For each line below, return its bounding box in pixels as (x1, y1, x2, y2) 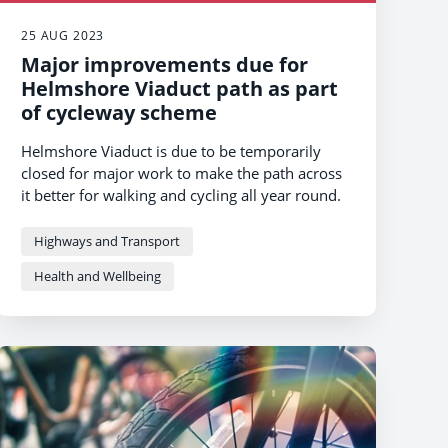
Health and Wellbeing (34, 266, 161, 285)
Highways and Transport (34, 231, 180, 250)
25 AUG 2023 (21, 26, 105, 44)
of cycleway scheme (21, 98, 217, 126)
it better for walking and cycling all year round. (21, 184, 341, 205)
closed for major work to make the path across (21, 162, 342, 183)
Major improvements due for (21, 50, 308, 78)
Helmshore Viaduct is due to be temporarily (21, 140, 321, 161)
